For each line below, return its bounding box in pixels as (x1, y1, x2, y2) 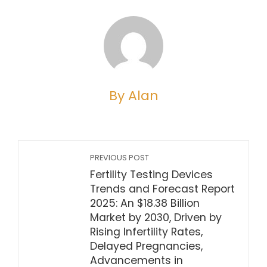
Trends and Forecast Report (90, 182, 235, 196)
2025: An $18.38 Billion (90, 196, 200, 210)
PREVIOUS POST (90, 153, 149, 163)
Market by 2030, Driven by (90, 210, 222, 225)
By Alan (108, 86, 159, 105)
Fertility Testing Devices (90, 167, 213, 182)
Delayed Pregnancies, (90, 239, 203, 253)
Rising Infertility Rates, (90, 225, 203, 239)
